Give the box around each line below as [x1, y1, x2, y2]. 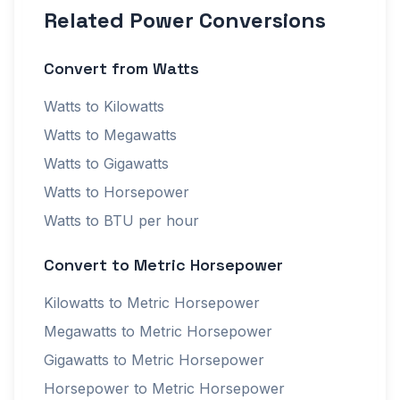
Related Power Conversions [44, 6, 326, 34]
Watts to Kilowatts [44, 97, 164, 115]
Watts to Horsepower [44, 183, 189, 201]
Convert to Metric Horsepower [44, 254, 283, 275]
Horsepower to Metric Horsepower [44, 379, 285, 397]
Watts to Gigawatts [44, 154, 169, 172]
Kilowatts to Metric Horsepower [44, 294, 260, 312]
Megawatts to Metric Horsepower [44, 322, 272, 340]
